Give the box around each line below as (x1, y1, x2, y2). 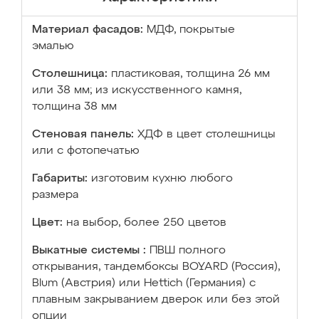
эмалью (32, 41, 74, 52)
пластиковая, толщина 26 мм (111, 68, 270, 80)
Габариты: (32, 173, 88, 184)
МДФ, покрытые (147, 24, 235, 36)
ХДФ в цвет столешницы (137, 129, 276, 140)
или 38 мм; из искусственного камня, (32, 85, 241, 96)
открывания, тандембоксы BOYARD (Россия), (32, 261, 280, 273)
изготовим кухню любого (91, 173, 233, 184)
